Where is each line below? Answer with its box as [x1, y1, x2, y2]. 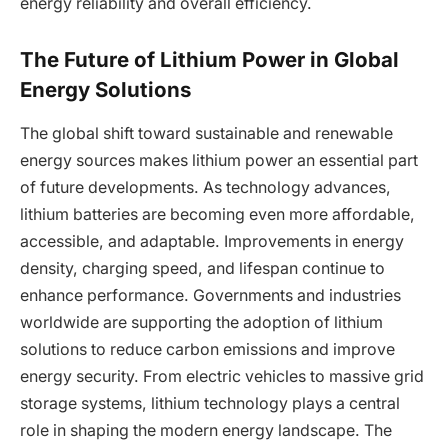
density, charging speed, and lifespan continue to [20, 259, 385, 279]
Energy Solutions [20, 76, 191, 102]
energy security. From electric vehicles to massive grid [20, 367, 424, 387]
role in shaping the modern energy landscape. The [20, 421, 392, 441]
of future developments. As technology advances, [20, 178, 391, 198]
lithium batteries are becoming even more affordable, [20, 205, 415, 225]
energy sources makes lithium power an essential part [20, 151, 418, 171]
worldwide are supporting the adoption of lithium [20, 313, 383, 333]
